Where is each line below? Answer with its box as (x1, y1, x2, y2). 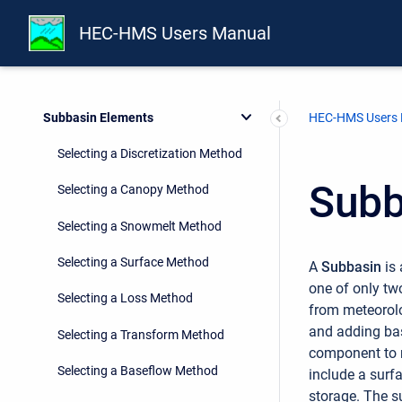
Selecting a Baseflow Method (57, 363, 218, 379)
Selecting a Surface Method (57, 255, 209, 270)
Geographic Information (43, 74, 177, 89)
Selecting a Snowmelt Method (57, 218, 222, 233)
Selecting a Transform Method (57, 327, 224, 342)
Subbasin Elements (43, 109, 153, 125)
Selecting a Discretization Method (57, 145, 242, 161)
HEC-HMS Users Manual (79, 22, 271, 45)
